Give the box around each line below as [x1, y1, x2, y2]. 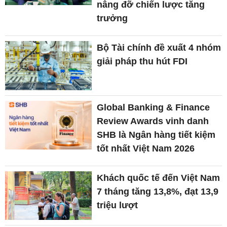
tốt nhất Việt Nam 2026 [97, 143, 195, 154]
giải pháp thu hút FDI [97, 56, 188, 67]
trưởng [97, 13, 128, 24]
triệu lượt [97, 200, 138, 210]
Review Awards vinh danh [97, 116, 209, 126]
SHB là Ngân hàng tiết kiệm [97, 129, 216, 140]
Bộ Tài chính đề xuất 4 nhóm [97, 43, 221, 53]
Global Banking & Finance [97, 102, 210, 112]
